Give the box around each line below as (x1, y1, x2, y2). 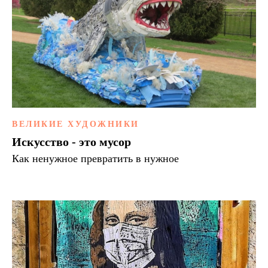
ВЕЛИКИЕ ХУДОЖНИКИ (12, 119, 139, 129)
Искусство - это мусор (12, 135, 131, 148)
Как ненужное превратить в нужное (12, 152, 179, 165)
